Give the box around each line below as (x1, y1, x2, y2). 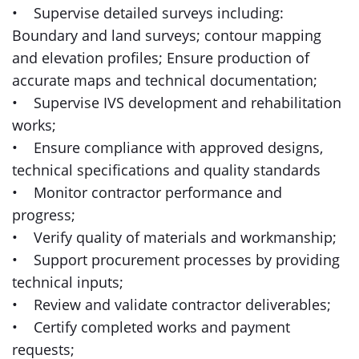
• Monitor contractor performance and (12, 183, 282, 202)
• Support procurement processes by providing (12, 250, 340, 269)
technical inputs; (12, 272, 127, 292)
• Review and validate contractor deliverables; (12, 295, 335, 314)
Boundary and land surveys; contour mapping (12, 26, 321, 45)
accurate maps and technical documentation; (12, 71, 321, 90)
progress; (12, 205, 79, 224)
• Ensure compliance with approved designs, (12, 138, 323, 157)
